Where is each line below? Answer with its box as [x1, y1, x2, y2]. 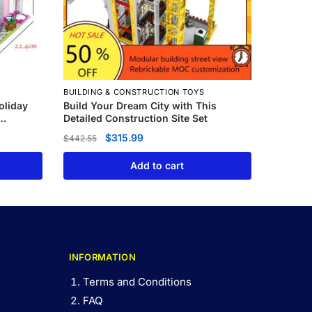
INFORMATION [68, 251, 136, 263]
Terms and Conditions [82, 275, 192, 289]
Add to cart [130, 159, 185, 171]
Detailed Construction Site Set [63, 112, 208, 125]
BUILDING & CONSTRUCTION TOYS [63, 87, 205, 97]
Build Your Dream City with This [63, 100, 217, 112]
